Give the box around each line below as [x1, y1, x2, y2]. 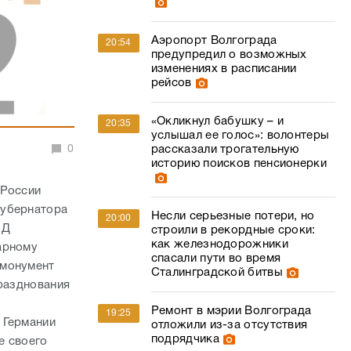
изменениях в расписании [150, 63, 297, 74]
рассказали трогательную [150, 144, 299, 155]
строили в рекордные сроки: [150, 225, 316, 236]
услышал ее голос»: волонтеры [150, 130, 330, 141]
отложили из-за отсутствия [150, 320, 308, 331]
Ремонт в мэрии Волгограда [150, 306, 312, 317]
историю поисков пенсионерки [150, 158, 327, 169]
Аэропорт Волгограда [150, 35, 277, 46]
